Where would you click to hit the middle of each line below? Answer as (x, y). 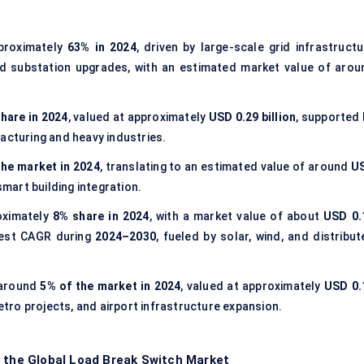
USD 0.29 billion (252, 117)
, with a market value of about (236, 217)
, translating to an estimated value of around (225, 167)
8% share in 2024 (101, 217)
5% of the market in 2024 (110, 286)
